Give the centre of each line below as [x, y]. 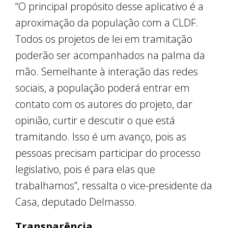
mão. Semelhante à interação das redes [107, 72]
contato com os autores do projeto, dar [104, 104]
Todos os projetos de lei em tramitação [104, 39]
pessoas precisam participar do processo [108, 153]
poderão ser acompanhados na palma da [110, 55]
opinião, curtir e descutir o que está [95, 121]
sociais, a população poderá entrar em [103, 88]
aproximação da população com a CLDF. [107, 23]
